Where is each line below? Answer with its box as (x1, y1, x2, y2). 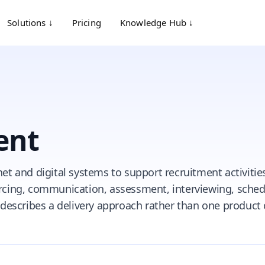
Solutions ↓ (7, 17, 53, 28)
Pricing (72, 17, 101, 28)
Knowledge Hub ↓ (119, 17, 194, 28)
